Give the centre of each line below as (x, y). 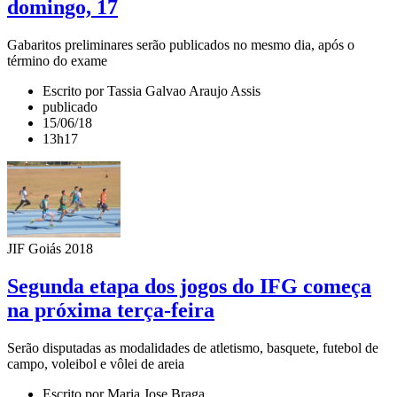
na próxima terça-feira (111, 310)
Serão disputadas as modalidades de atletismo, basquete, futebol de (193, 347)
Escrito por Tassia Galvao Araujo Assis (152, 90)
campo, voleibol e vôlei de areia (96, 363)
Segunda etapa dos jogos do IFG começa (189, 286)
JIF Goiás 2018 (50, 248)
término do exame (57, 60)
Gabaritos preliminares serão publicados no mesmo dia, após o (181, 44)
